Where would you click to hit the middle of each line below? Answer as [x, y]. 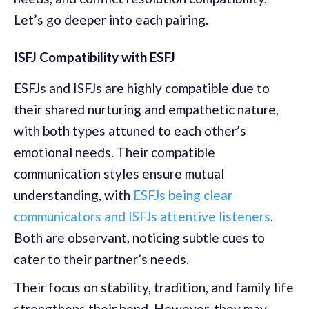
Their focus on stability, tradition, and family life [154, 287]
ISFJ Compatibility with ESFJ [94, 57]
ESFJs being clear [183, 195]
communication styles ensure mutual [119, 173]
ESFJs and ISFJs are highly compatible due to [142, 88]
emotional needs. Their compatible [114, 152]
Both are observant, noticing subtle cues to [139, 237]
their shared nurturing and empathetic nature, [146, 109]
